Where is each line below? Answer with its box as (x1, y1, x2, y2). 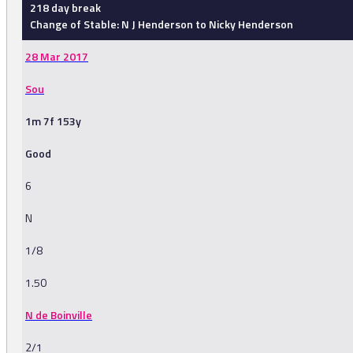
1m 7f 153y (25, 113, 81, 130)
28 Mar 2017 (25, 48, 88, 65)
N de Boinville (25, 307, 92, 324)
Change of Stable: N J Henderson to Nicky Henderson (30, 16, 293, 33)
